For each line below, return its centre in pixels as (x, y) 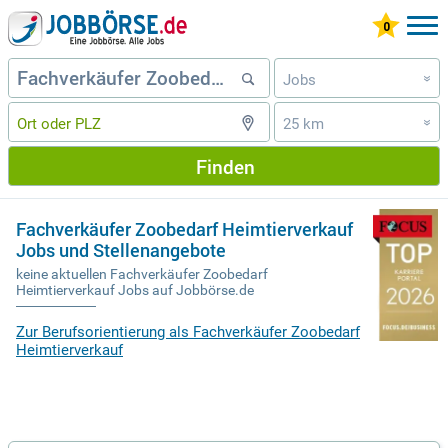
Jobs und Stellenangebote (121, 250)
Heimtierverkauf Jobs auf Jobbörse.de (135, 290)
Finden (225, 166)
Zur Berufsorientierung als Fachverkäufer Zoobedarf (188, 332)
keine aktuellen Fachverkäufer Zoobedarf (142, 274)
